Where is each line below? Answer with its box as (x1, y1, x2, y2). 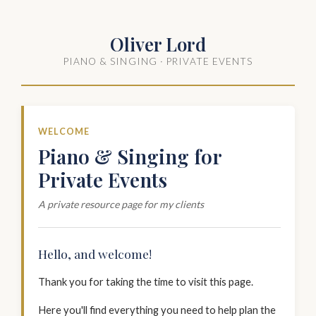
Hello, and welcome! (38, 245, 152, 262)
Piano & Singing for (38, 143, 221, 169)
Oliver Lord (110, 32, 206, 56)
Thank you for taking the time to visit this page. (38, 275, 253, 288)
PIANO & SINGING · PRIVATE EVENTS (63, 56, 253, 67)
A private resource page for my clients (38, 198, 204, 210)
